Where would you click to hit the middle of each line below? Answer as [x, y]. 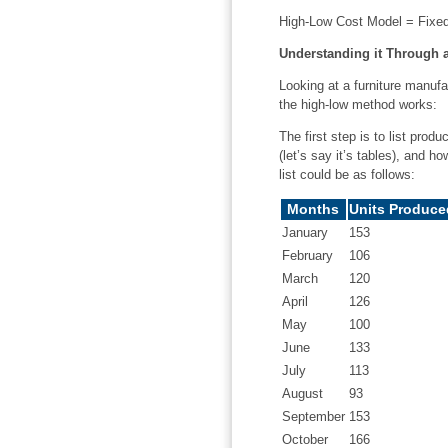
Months [313, 208]
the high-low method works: [357, 104]
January [304, 232]
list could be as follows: [346, 174]
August [302, 393]
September [313, 416]
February [307, 255]
